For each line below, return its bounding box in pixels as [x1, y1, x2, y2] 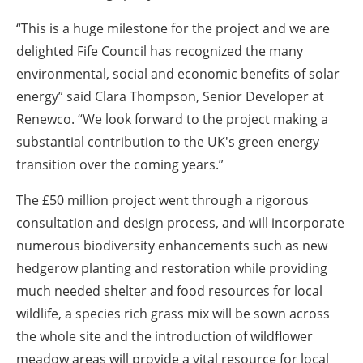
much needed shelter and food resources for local [16, 282, 322, 301]
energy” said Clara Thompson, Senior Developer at [16, 88, 324, 106]
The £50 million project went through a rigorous [16, 191, 309, 210]
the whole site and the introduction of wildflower [16, 327, 313, 346]
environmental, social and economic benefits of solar [16, 65, 340, 83]
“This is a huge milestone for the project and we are [16, 19, 330, 38]
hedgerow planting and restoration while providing [16, 259, 327, 278]
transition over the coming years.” [16, 156, 224, 174]
